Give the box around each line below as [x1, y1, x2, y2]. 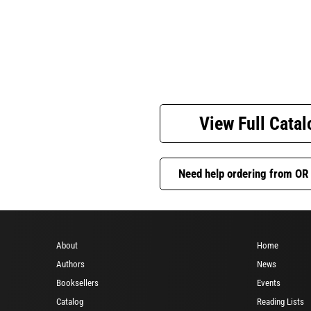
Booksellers [56, 277, 99, 288]
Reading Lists [257, 296, 304, 307]
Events [257, 277, 280, 288]
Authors [56, 258, 85, 269]
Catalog [56, 296, 83, 307]
